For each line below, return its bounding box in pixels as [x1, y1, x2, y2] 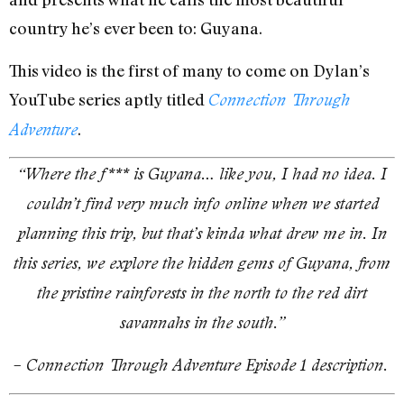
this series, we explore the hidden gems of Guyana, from [14, 252, 390, 272]
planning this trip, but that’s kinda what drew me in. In [17, 223, 387, 243]
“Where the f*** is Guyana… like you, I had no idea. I [17, 163, 387, 183]
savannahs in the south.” [119, 312, 285, 332]
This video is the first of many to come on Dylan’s [9, 60, 370, 80]
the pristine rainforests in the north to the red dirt [37, 282, 367, 302]
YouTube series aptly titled [9, 88, 205, 109]
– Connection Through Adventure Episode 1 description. [12, 355, 392, 375]
